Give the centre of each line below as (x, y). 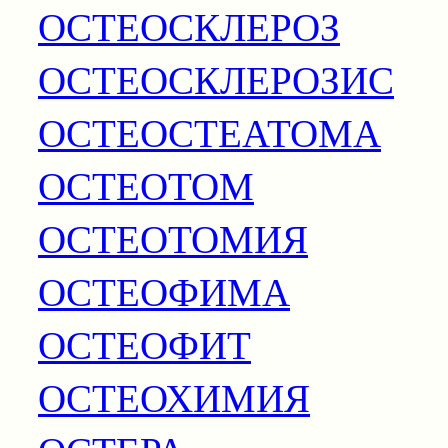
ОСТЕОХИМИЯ (174, 396)
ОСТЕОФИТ (144, 343)
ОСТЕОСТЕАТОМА (209, 131)
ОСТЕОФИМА (164, 290)
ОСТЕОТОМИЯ (173, 237)
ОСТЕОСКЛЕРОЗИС (216, 78)
